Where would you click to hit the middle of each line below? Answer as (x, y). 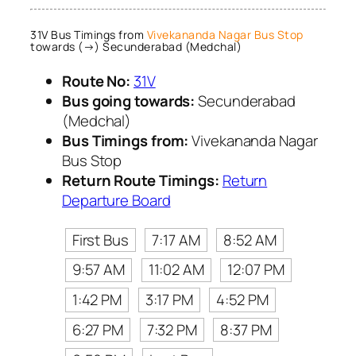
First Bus (100, 240)
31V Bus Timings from (89, 35)
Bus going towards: (129, 101)
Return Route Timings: (141, 180)
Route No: (97, 81)
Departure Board (116, 200)
